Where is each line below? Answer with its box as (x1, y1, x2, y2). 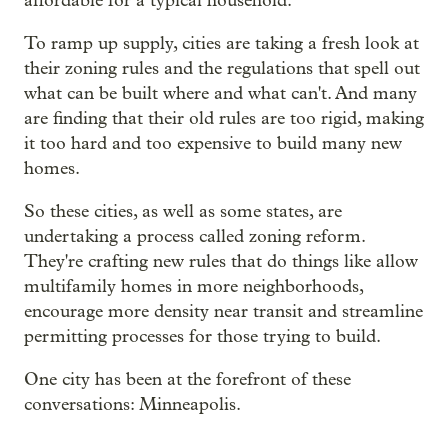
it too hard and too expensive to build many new (24, 132, 402, 154)
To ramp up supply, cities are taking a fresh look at (24, 32, 419, 54)
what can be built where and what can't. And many (24, 82, 417, 104)
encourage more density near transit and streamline (24, 300, 423, 322)
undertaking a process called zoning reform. (24, 225, 365, 247)
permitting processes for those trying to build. (24, 325, 381, 347)
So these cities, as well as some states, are (24, 200, 342, 222)
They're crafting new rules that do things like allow (24, 250, 418, 272)
